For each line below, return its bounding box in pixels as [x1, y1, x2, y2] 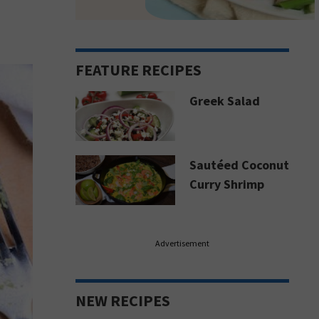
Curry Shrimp [189, 176, 264, 192]
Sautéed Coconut [189, 157, 289, 173]
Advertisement [155, 238, 209, 249]
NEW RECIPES [75, 291, 170, 310]
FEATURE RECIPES [75, 60, 202, 80]
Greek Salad [189, 93, 260, 109]
